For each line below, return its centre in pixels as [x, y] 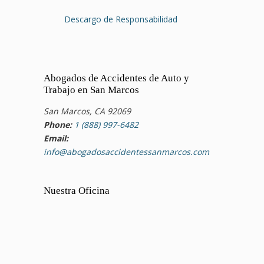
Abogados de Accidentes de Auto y [116, 78]
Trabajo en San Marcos [91, 90]
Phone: [58, 125]
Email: [56, 138]
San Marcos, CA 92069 [87, 111]
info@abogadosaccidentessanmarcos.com [126, 152]
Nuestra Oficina [77, 190]
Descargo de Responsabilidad [121, 19]
